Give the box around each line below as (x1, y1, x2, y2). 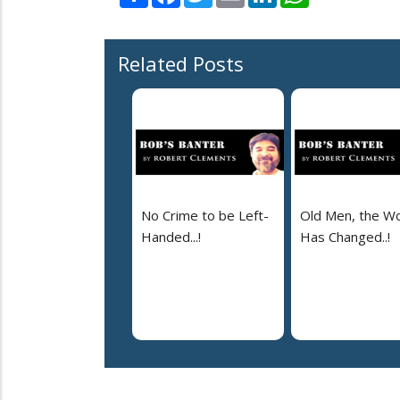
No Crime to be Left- (141, 205, 269, 224)
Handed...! (141, 227, 201, 246)
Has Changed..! (300, 227, 390, 246)
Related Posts (118, 49, 244, 77)
